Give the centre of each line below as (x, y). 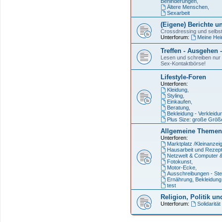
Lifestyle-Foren (183, 77)
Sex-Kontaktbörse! (183, 63)
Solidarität (209, 203)
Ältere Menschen (187, 7)
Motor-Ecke (181, 167)
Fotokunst (179, 161)
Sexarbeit (178, 13)
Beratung (178, 107)
